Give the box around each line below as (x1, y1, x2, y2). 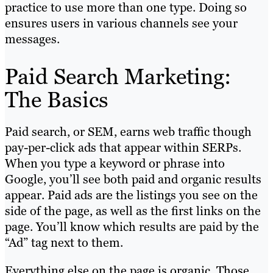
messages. (5, 30, 60, 47)
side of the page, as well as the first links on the (5, 202, 261, 219)
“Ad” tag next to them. (5, 234, 123, 250)
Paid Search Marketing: (5, 62, 231, 91)
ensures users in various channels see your (5, 15, 238, 31)
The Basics (5, 85, 108, 114)
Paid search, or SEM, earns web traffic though (5, 123, 252, 140)
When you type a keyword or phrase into (5, 155, 225, 171)
